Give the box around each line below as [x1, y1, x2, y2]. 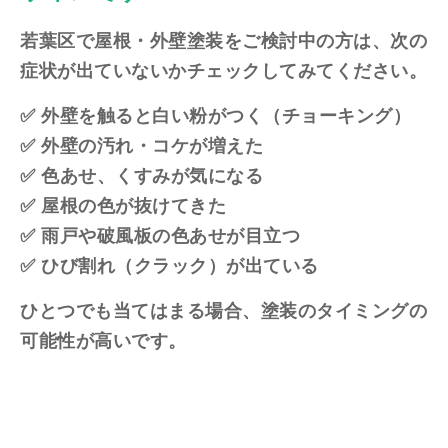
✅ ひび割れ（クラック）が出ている [20, 255, 319, 276]
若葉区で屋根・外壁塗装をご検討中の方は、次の [20, 30, 427, 51]
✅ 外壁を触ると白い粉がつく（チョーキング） [20, 105, 411, 126]
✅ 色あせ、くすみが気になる [20, 165, 263, 186]
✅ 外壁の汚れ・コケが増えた [20, 135, 263, 156]
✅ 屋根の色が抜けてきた [20, 195, 226, 216]
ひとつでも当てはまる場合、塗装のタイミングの [20, 300, 427, 321]
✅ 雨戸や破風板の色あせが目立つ [20, 225, 300, 246]
